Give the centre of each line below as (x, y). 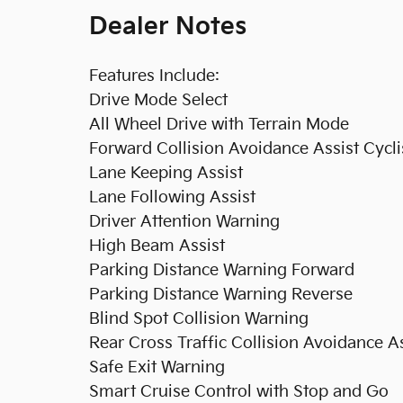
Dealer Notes (168, 27)
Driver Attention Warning (184, 222)
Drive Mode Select (158, 100)
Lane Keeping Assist (166, 173)
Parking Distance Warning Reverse (221, 295)
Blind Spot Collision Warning (199, 319)
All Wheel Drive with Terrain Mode (219, 125)
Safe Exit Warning (157, 367)
